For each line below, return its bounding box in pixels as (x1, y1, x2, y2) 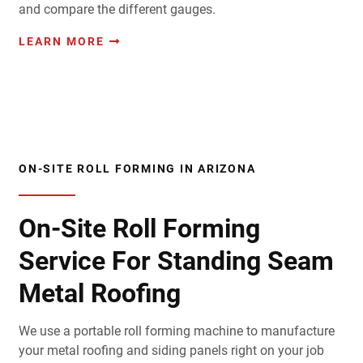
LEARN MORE (18, 35, 105, 49)
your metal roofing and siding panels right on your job (19, 343, 324, 359)
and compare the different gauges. (18, 2, 216, 18)
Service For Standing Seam (19, 246, 334, 277)
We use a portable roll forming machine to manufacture (19, 323, 335, 340)
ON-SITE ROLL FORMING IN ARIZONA (19, 162, 256, 176)
